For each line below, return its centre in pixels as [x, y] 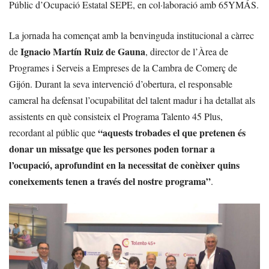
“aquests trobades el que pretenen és [172, 133]
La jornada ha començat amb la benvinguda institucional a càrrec [131, 35]
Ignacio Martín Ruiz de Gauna [83, 52]
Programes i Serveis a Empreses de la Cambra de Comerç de [123, 68]
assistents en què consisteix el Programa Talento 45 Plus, [116, 116]
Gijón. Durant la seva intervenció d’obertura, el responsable [121, 84]
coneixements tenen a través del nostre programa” [110, 181]
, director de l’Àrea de [187, 52]
